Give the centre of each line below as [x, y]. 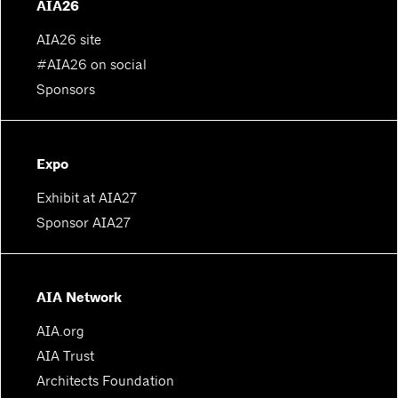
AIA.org [60, 331]
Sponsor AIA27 [84, 223]
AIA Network [79, 298]
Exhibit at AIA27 [87, 198]
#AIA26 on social [92, 64]
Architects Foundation [105, 381]
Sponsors [66, 89]
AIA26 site [69, 40]
